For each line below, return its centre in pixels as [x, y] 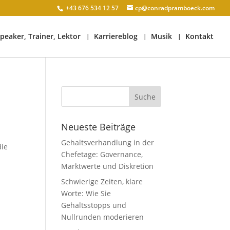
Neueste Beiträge [99, 127]
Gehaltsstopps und [94, 205]
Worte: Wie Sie [86, 193]
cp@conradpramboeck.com [175, 8]
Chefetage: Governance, [102, 154]
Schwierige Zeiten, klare [102, 181]
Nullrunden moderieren [103, 217]
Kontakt [199, 36]
